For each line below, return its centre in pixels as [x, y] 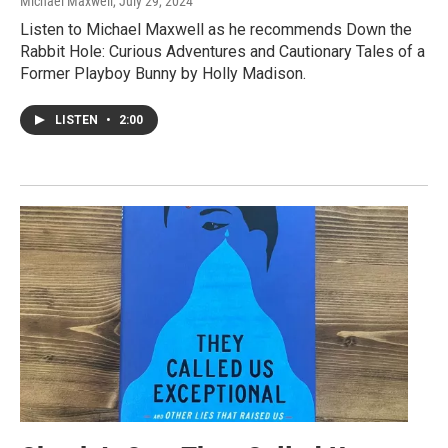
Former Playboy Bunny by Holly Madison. [163, 73]
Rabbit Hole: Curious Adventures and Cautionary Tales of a [222, 51]
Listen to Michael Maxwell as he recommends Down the [216, 29]
